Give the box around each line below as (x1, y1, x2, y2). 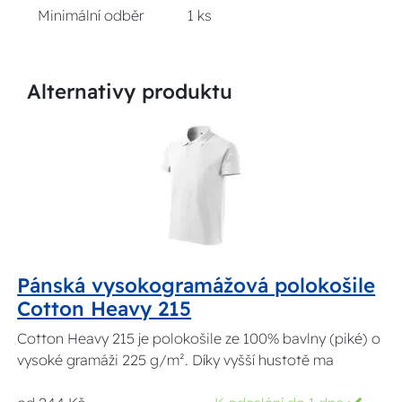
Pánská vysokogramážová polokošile (17, 273, 376, 299)
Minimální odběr (38, 6, 144, 24)
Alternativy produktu (27, 79, 232, 104)
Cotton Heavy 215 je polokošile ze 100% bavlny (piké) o (17, 329, 381, 348)
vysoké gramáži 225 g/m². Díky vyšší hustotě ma (17, 351, 335, 370)
